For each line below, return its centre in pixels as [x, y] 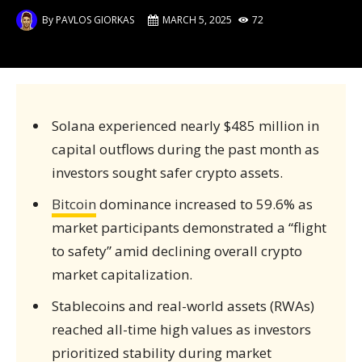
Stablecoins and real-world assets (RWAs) [183, 306]
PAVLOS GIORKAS [95, 20]
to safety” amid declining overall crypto [177, 251]
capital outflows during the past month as [185, 149]
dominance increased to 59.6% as [204, 204]
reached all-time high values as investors [181, 329]
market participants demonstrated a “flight [189, 227]
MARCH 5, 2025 [197, 20]
